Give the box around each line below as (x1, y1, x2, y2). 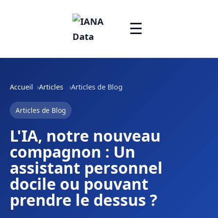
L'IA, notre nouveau (10, 125, 161, 146)
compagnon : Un (10, 141, 135, 162)
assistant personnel (10, 157, 163, 178)
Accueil (10, 82, 33, 91)
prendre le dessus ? (10, 189, 157, 210)
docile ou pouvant (10, 173, 148, 194)
